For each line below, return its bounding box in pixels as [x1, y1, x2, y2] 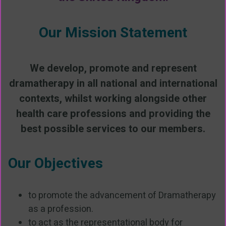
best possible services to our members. [21, 121, 205, 136]
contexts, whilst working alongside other [19, 91, 207, 106]
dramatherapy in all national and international [9, 76, 217, 91]
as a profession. [28, 202, 93, 216]
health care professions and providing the [16, 106, 210, 121]
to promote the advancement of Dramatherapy [28, 189, 216, 203]
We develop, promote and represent [29, 61, 197, 76]
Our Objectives [8, 153, 103, 175]
